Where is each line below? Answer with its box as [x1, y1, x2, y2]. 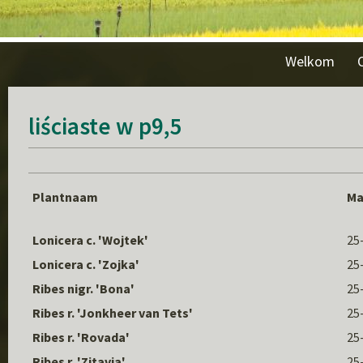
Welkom [285, 52, 335, 70]
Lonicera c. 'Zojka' [32, 256, 139, 272]
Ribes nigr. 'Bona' [32, 280, 135, 297]
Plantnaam [32, 189, 98, 205]
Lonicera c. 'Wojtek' [32, 232, 148, 248]
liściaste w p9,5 [28, 111, 182, 141]
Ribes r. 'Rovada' [32, 329, 130, 345]
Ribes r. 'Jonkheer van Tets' [32, 305, 193, 321]
